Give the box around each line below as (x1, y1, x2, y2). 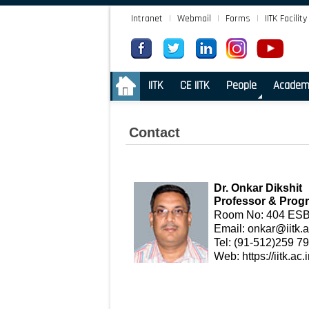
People (226, 78, 257, 93)
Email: (214, 223, 248, 235)
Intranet (131, 12, 163, 25)
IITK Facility (265, 12, 307, 25)
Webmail (177, 12, 211, 25)
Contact (129, 125, 180, 140)
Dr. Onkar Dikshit (214, 182, 302, 194)
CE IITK (180, 78, 210, 93)
